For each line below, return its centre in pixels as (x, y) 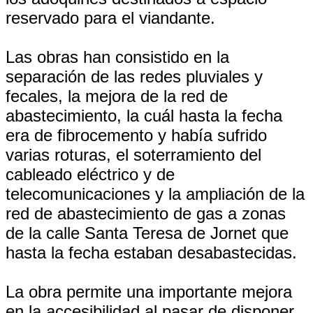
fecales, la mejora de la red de (117, 96)
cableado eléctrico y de (90, 174)
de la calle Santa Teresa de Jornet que (147, 233)
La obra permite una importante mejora (149, 292)
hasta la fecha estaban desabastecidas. (151, 253)
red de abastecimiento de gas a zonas (146, 213)
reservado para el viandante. (110, 18)
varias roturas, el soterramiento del (133, 155)
